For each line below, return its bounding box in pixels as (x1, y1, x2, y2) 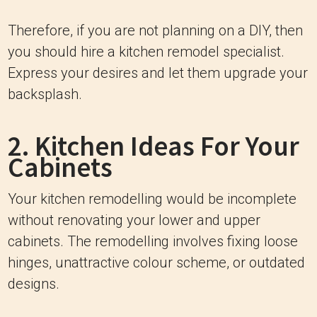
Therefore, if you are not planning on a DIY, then (8, 22, 303, 39)
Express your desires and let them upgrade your (8, 64, 308, 81)
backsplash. (8, 86, 82, 103)
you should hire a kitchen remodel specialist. (8, 43, 284, 60)
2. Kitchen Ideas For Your (8, 129, 299, 163)
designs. (8, 275, 59, 292)
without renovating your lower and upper (8, 212, 260, 229)
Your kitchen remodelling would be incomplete (8, 190, 296, 207)
